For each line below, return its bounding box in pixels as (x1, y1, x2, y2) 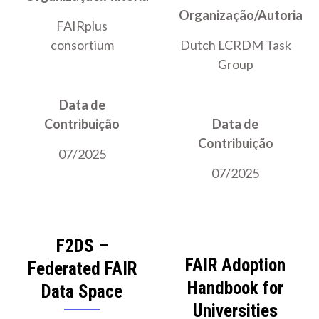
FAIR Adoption (185, 255, 286, 276)
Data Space (41, 281, 123, 303)
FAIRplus (56, 18, 108, 34)
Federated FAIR (27, 258, 137, 280)
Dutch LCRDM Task (179, 37, 291, 53)
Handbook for (187, 278, 284, 299)
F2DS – (56, 236, 108, 257)
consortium (50, 37, 114, 53)
